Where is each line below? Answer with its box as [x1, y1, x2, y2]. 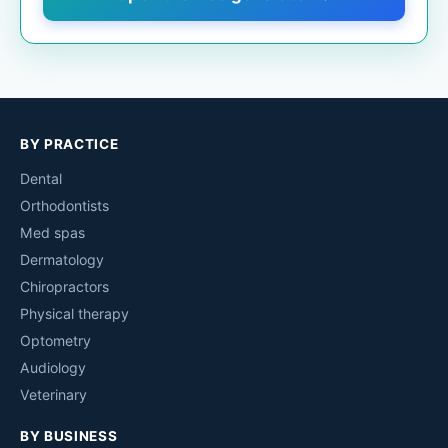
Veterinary [20, 386, 87, 404]
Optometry [20, 332, 91, 350]
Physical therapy [20, 305, 129, 323]
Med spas [20, 224, 85, 242]
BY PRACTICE [20, 136, 119, 153]
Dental [20, 170, 62, 188]
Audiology [20, 359, 86, 377]
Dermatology [20, 251, 104, 269]
